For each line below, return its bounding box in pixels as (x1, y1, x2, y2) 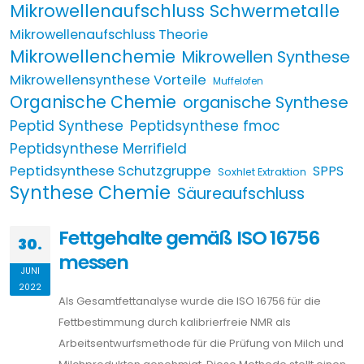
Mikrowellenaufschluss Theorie (10, 25, 208, 44)
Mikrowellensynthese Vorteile (10, 71, 206, 89)
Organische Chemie (10, 91, 176, 114)
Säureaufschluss (177, 183, 305, 205)
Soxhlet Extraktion (218, 165, 306, 179)
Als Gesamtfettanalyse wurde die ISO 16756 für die (58, 293, 321, 309)
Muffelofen (213, 75, 263, 88)
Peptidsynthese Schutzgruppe (10, 162, 211, 180)
